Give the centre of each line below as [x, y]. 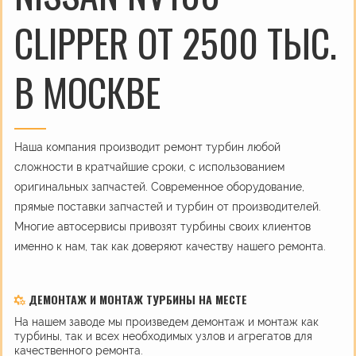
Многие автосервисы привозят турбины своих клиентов [163, 226]
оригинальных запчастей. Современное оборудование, [159, 186]
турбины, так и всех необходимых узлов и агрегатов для [163, 336]
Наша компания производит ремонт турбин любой [147, 147]
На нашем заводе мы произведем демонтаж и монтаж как [166, 321]
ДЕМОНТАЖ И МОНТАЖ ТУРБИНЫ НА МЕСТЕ [136, 299]
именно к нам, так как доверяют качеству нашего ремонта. [170, 246]
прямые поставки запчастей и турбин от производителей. [168, 206]
